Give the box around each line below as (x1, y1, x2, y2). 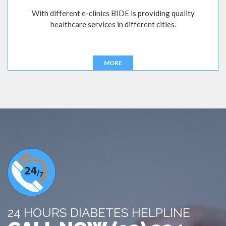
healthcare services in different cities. (50, 20, 176, 29)
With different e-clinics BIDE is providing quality (31, 9, 195, 18)
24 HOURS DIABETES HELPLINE (8, 205, 190, 220)
